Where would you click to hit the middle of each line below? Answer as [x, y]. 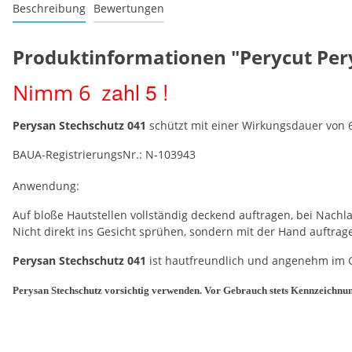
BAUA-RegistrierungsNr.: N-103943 [104, 154]
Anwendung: [46, 185]
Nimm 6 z [62, 92]
